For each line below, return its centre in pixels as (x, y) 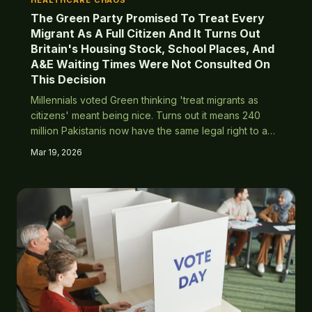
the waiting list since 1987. (89, 161)
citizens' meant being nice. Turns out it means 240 (146, 115)
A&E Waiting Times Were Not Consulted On (150, 64)
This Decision (68, 79)
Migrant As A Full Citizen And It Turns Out (146, 33)
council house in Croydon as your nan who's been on (154, 146)
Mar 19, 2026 (56, 152)
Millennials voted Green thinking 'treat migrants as (145, 100)
